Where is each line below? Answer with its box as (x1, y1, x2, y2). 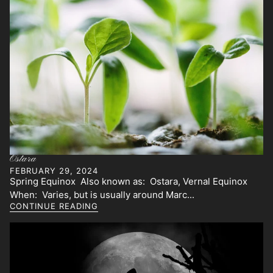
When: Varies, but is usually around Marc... (10, 189, 194, 200)
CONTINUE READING (10, 201, 98, 211)
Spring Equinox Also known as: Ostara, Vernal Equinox (10, 175, 247, 187)
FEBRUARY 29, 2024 (10, 165, 98, 175)
